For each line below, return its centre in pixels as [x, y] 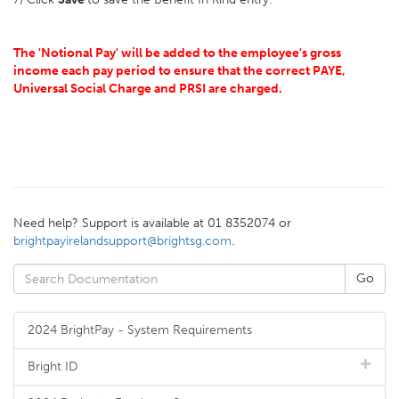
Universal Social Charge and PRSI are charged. [149, 89]
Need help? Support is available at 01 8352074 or [152, 223]
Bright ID [53, 366]
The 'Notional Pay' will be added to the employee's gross [177, 53]
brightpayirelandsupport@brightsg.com [122, 241]
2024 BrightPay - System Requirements [140, 330]
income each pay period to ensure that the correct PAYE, [179, 71]
